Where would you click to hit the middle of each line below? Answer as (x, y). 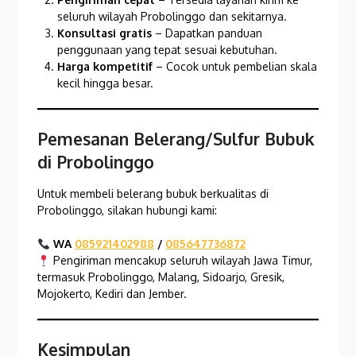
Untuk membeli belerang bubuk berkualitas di (153, 194)
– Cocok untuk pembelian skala (235, 67)
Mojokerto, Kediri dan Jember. (112, 294)
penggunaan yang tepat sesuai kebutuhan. (168, 50)
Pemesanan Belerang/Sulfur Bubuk (176, 139)
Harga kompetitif (105, 67)
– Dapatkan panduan (207, 33)
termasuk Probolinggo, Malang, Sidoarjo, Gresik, (161, 277)
